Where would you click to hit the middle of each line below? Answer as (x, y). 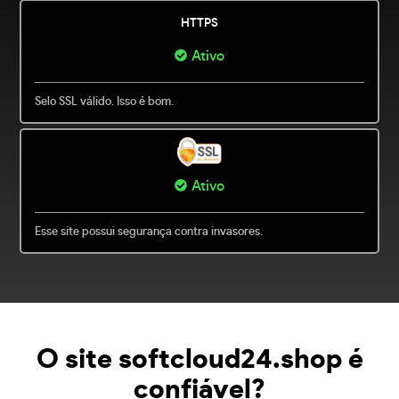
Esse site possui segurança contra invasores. (149, 232)
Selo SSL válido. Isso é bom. (105, 102)
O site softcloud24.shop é (199, 360)
